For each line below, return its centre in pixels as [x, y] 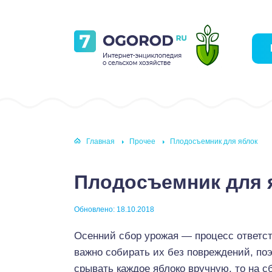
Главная [100, 142]
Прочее [142, 142]
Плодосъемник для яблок [214, 142]
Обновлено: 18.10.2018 [114, 209]
